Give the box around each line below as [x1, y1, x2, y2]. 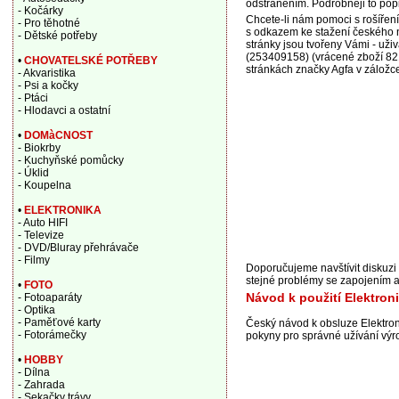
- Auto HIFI [17, 216, 68, 229]
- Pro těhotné [17, 17, 80, 29]
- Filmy [17, 254, 50, 266]
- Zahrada [17, 379, 65, 391]
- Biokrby [17, 142, 61, 154]
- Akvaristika [17, 67, 76, 79]
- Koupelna [17, 179, 71, 191]
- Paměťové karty [17, 316, 101, 329]
